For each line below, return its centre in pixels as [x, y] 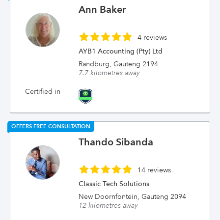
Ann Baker [102, 9]
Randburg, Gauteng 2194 [119, 64]
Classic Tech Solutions [114, 184]
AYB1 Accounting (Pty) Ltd [121, 51]
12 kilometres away [109, 205]
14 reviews [154, 170]
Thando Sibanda [116, 142]
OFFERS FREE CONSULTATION [51, 126]
